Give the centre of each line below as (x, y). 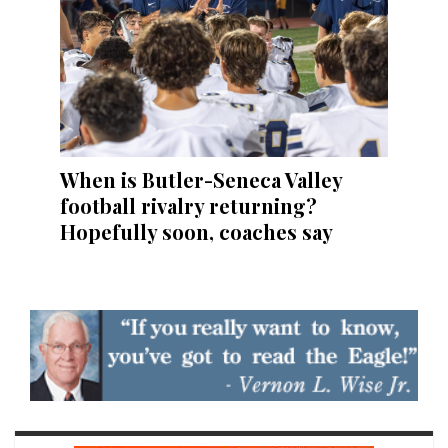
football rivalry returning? (188, 206)
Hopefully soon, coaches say (196, 232)
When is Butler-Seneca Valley (201, 180)
